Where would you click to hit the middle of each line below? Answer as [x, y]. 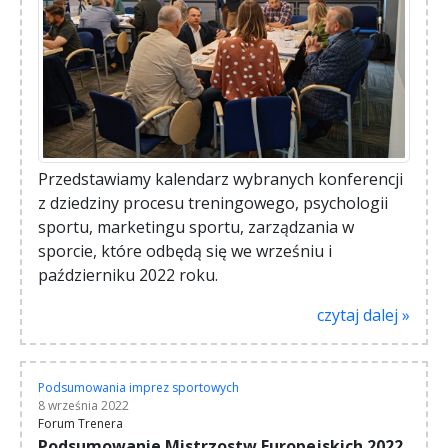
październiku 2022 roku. [128, 275]
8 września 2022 [83, 406]
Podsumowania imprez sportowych [138, 388]
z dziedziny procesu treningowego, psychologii [213, 203]
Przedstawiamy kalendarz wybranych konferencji [220, 179]
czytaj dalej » [363, 315]
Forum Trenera [80, 424]
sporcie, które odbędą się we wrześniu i [185, 251]
